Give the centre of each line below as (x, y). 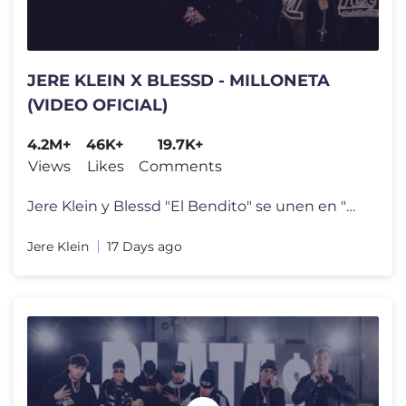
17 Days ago (145, 246)
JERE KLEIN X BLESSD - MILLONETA (179, 80)
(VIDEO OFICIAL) (97, 105)
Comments (180, 166)
